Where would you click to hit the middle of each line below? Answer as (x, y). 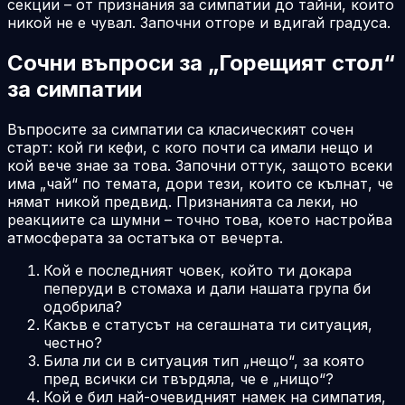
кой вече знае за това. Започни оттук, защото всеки (200, 165)
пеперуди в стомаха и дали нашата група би (207, 288)
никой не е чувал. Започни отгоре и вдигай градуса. (199, 22)
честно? (73, 342)
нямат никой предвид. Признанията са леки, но (183, 201)
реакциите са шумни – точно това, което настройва (200, 219)
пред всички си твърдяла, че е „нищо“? (188, 378)
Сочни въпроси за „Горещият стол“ (201, 62)
